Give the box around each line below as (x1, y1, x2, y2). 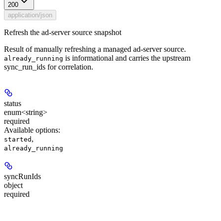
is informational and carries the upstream (63, 54, 190, 63)
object (4, 181, 23, 190)
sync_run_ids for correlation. (4, 63, 93, 72)
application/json (8, 11, 52, 19)
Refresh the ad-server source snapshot (4, 28, 121, 37)
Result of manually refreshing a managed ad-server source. (4, 45, 186, 54)
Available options (4, 126, 58, 135)
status (4, 99, 21, 108)
